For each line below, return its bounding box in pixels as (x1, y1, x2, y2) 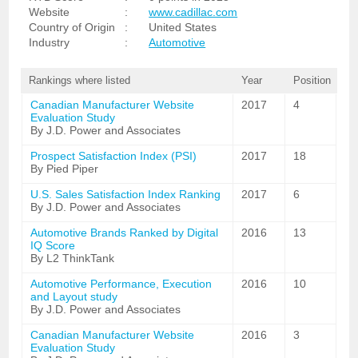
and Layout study (30, 290, 118, 303)
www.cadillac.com (149, 6, 238, 18)
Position (292, 74, 331, 86)
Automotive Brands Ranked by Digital (30, 226, 219, 239)
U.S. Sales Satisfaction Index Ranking (30, 188, 221, 201)
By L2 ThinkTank (30, 252, 115, 265)
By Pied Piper (30, 162, 99, 175)
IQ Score (30, 239, 76, 252)
